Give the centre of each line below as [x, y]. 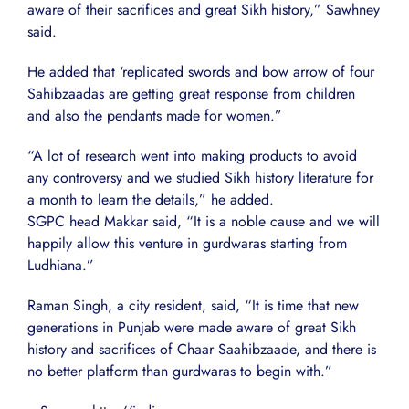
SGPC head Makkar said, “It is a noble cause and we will [204, 221]
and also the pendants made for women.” [155, 115]
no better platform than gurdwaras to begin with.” [180, 371]
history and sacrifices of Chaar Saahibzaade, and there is [202, 349]
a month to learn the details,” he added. [151, 199]
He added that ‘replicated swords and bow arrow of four [201, 71]
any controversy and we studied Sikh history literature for [200, 177]
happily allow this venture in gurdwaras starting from [187, 243]
